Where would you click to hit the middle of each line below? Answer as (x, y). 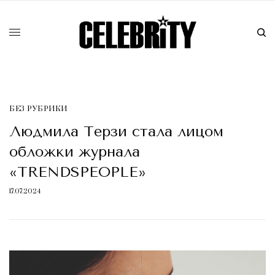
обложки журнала (75, 152)
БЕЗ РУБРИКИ (38, 109)
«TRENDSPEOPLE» (78, 172)
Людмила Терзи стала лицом (116, 132)
